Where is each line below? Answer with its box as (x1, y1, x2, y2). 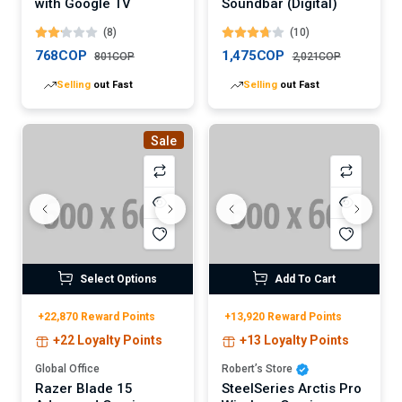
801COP (94, 50, 135, 64)
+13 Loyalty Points (240, 333, 349, 348)
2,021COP (292, 50, 341, 64)
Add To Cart (275, 273, 336, 286)
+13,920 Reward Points (224, 310, 342, 324)
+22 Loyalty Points (53, 333, 162, 348)
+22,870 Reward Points (38, 310, 155, 324)
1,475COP (222, 48, 284, 65)
